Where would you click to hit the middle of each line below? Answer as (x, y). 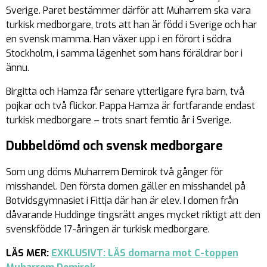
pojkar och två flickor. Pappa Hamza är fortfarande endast (131, 106)
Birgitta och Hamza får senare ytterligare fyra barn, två (125, 92)
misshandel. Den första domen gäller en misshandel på (126, 187)
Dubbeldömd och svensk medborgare (114, 146)
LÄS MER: (29, 253)
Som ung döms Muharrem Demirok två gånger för (114, 172)
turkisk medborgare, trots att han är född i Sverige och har (131, 25)
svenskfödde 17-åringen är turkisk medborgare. (108, 229)
